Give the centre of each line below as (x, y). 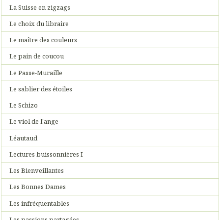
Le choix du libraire (39, 23)
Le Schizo (24, 105)
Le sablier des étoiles (41, 89)
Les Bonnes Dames (38, 187)
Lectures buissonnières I (46, 154)
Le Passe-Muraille (36, 72)
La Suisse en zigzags (40, 7)
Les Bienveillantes (37, 171)
